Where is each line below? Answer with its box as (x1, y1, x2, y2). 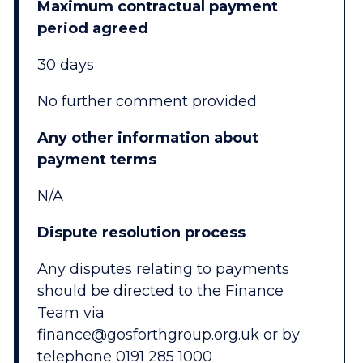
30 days (36, 56, 94, 75)
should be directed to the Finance (36, 282, 284, 301)
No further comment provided (36, 92, 257, 111)
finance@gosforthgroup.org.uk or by (36, 326, 300, 344)
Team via (36, 304, 105, 322)
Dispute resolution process (36, 224, 246, 242)
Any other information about (36, 129, 258, 147)
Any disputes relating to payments (36, 260, 289, 279)
